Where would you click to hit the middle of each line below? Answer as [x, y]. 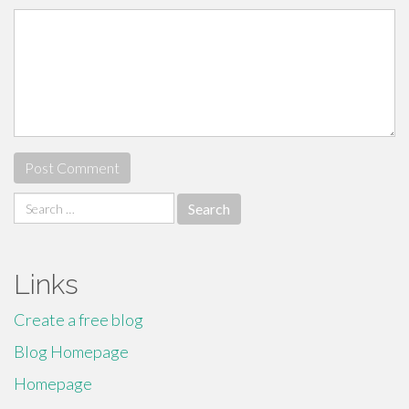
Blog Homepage [71, 351]
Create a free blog [79, 320]
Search [37, 203]
